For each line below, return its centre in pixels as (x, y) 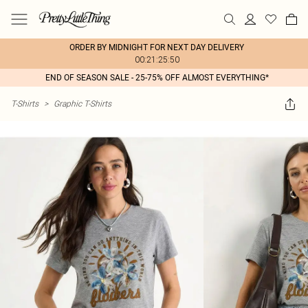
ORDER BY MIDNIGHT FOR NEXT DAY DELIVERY (157, 47)
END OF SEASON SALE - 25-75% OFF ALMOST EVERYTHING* (157, 78)
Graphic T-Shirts (82, 103)
